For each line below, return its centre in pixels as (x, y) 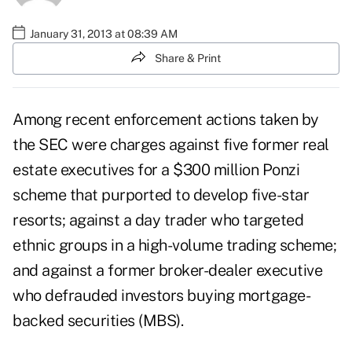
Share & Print (188, 58)
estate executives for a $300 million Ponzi (156, 170)
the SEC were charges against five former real (171, 145)
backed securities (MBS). (98, 321)
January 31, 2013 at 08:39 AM (104, 33)
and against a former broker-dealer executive (167, 271)
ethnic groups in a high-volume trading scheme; (174, 246)
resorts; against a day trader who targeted (158, 220)
